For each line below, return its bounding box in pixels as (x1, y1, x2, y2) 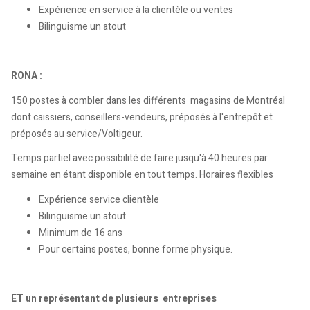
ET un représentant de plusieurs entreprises (11, 291, 217, 306)
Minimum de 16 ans (39, 225, 122, 240)
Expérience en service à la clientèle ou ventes (39, 3, 233, 17)
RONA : (11, 69, 42, 83)
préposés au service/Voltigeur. (11, 126, 143, 141)
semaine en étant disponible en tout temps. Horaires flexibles (11, 167, 273, 182)
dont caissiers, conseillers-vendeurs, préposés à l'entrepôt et (11, 109, 273, 125)
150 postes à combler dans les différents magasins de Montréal (11, 93, 285, 108)
